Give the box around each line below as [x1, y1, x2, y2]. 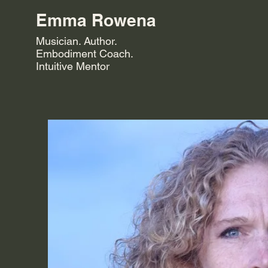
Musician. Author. [36, 35, 117, 47]
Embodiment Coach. [36, 47, 133, 60]
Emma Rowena [36, 10, 156, 30]
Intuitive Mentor [36, 60, 109, 72]
